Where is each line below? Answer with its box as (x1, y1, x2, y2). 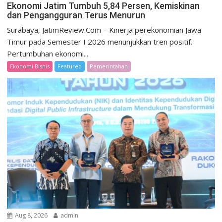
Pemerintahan (90, 62, 128, 70)
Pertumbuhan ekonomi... (7, 48, 89, 58)
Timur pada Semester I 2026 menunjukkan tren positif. (7, 36, 193, 47)
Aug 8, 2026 (13, 211, 48, 220)
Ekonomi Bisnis (10, 62, 50, 70)
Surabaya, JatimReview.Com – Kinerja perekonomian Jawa (7, 24, 202, 35)
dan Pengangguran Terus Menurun (7, 9, 146, 20)
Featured (57, 62, 82, 70)
